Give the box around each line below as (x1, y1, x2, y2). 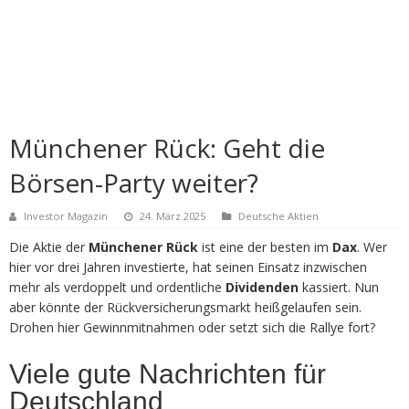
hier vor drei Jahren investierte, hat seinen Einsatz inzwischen (9, 257, 367, 276)
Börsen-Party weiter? (9, 164, 258, 200)
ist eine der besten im (198, 237, 332, 256)
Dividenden (225, 278, 299, 296)
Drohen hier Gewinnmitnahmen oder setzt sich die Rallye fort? (9, 318, 375, 336)
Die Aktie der (9, 237, 89, 256)
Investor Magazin (24, 208, 108, 223)
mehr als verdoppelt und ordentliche (9, 278, 225, 296)
